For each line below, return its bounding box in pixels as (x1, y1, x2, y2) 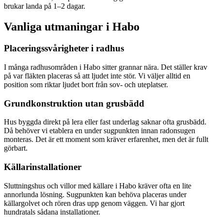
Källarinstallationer (4, 162, 81, 172)
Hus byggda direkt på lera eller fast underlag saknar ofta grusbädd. (4, 118, 206, 126)
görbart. (4, 144, 28, 153)
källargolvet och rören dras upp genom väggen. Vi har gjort (4, 199, 185, 207)
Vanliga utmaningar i (4, 20, 112, 33)
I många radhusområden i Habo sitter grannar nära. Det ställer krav (4, 63, 207, 71)
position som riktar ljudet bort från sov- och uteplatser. (4, 80, 168, 89)
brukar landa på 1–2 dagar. (4, 2, 85, 11)
